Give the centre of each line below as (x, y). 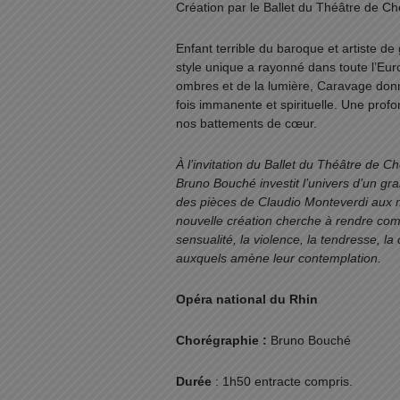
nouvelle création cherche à (254, 221)
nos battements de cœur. (246, 123)
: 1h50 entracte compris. (284, 381)
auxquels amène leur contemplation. (279, 258)
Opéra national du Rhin (247, 299)
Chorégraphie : (223, 340)
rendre (354, 221)
